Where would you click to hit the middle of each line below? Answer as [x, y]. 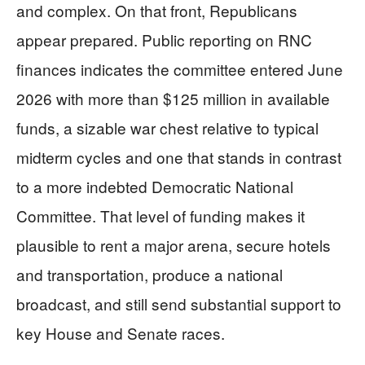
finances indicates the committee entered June [180, 68]
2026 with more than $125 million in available [173, 98]
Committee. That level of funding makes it [161, 215]
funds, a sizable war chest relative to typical [167, 127]
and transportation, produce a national [150, 274]
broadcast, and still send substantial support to [179, 303]
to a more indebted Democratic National [155, 186]
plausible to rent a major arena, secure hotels [174, 244]
